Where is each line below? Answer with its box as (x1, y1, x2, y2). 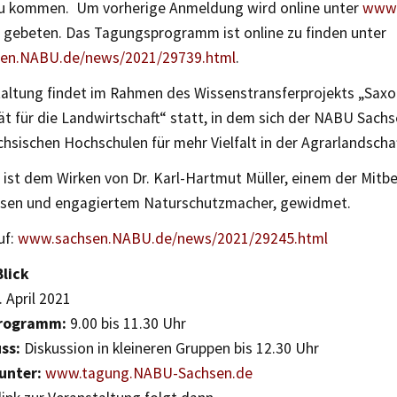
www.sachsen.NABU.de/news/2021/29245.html (18, 228, 328, 248)
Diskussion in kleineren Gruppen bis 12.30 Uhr (20, 338, 319, 358)
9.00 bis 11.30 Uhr (66, 313, 186, 333)
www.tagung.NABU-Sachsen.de (45, 362, 253, 383)
